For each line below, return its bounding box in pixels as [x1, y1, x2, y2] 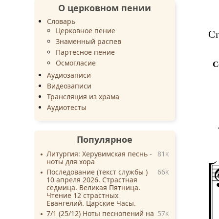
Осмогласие [56, 58, 96, 67]
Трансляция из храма [47, 91, 120, 101]
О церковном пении [58, 1, 151, 14]
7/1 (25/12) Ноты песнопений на [46, 208, 154, 218]
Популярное [77, 133, 132, 145]
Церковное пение [56, 25, 116, 35]
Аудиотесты [47, 102, 87, 112]
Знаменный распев [56, 36, 122, 46]
